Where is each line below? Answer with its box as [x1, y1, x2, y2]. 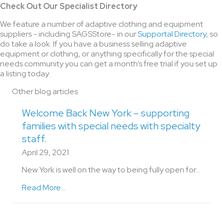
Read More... [22, 182, 65, 193]
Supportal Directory [138, 29, 206, 39]
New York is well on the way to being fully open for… [22, 165, 200, 175]
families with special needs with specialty [22, 119, 200, 132]
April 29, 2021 [22, 147, 69, 158]
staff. [22, 132, 47, 145]
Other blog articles [12, 86, 78, 97]
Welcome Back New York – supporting [22, 107, 189, 119]
